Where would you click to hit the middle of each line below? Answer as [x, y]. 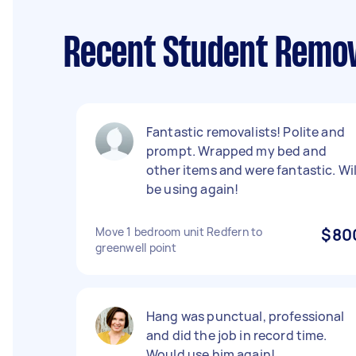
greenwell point [136, 248]
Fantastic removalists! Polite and [246, 132]
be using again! [193, 189]
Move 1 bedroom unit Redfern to [179, 232]
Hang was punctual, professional [246, 316]
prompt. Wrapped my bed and [236, 151]
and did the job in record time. [237, 335]
